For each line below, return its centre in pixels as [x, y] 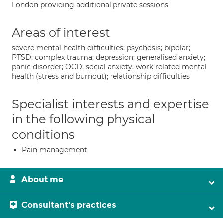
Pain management [55, 150]
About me [43, 179]
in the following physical [83, 119]
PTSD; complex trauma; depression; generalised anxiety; [109, 57]
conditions [43, 135]
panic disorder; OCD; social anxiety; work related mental [109, 67]
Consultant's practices [69, 205]
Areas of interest [61, 33]
